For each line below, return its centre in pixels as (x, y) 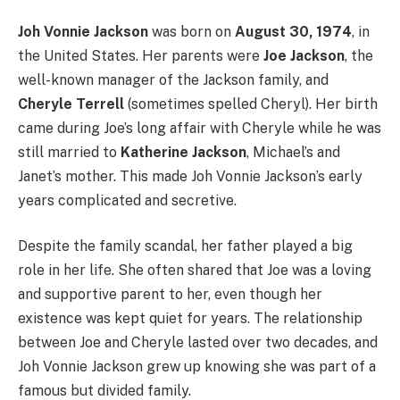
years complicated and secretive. (127, 200)
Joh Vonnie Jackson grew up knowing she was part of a (197, 367)
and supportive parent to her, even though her (170, 295)
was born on (192, 31)
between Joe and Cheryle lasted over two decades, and (198, 343)
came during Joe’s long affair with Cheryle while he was (200, 128)
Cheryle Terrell (71, 104)
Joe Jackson (304, 55)
